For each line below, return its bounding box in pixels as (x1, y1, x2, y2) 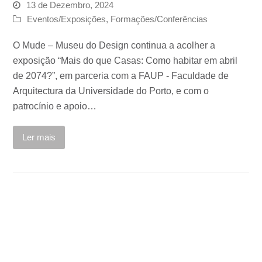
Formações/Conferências (111, 15, 208, 25)
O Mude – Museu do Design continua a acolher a (13, 40, 216, 51)
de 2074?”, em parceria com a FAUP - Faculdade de (13, 71, 229, 81)
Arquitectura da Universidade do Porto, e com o (13, 86, 209, 96)
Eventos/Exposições (27, 15, 106, 25)
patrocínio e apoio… (13, 101, 97, 112)
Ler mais (22, 133, 56, 142)
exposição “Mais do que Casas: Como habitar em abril (13, 56, 238, 66)
